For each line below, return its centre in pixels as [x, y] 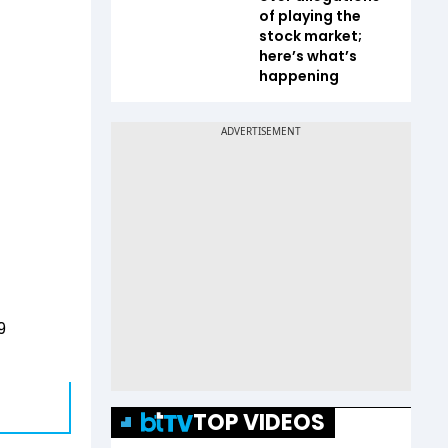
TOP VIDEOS [259, 422]
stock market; [310, 35]
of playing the [310, 15]
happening [299, 75]
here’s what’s [308, 55]
